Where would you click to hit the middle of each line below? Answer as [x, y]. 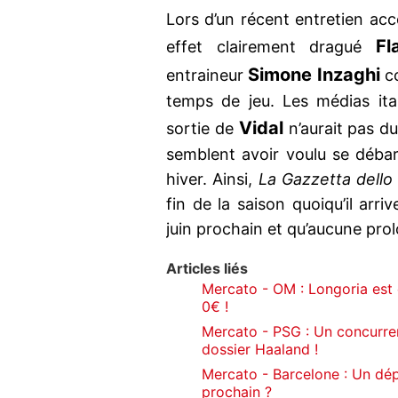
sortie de [203, 129]
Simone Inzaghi [314, 75]
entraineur [207, 76]
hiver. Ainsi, [212, 179]
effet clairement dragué [271, 47]
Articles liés [207, 269]
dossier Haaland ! [260, 350]
